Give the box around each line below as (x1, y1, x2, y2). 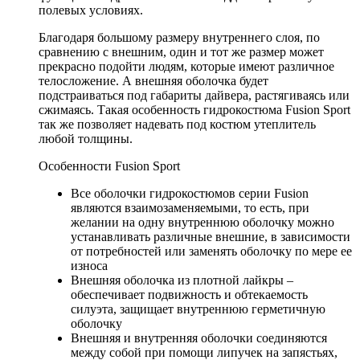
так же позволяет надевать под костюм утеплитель (39, 117, 316, 131)
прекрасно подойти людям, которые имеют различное (39, 59, 334, 73)
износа (71, 258, 108, 272)
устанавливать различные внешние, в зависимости (71, 229, 350, 243)
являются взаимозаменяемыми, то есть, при (71, 200, 309, 215)
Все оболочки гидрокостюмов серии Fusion (71, 186, 309, 200)
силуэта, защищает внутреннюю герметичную (71, 301, 325, 316)
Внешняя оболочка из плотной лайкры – (71, 272, 293, 287)
